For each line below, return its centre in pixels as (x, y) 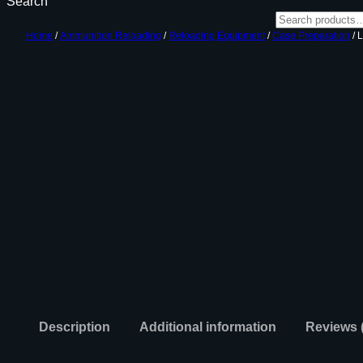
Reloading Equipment (217, 36)
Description (75, 327)
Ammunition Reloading (111, 36)
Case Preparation (311, 36)
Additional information (208, 327)
